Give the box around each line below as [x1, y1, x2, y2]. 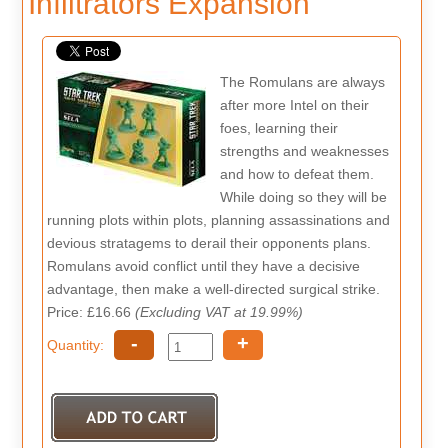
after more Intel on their [219, 96, 369, 113]
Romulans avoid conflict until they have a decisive [47, 257, 361, 274]
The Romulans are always [219, 73, 385, 90]
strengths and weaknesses [219, 142, 389, 159]
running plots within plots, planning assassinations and [47, 211, 391, 228]
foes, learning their [219, 119, 338, 136]
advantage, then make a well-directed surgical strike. [47, 280, 381, 297]
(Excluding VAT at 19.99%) [135, 303, 304, 320]
